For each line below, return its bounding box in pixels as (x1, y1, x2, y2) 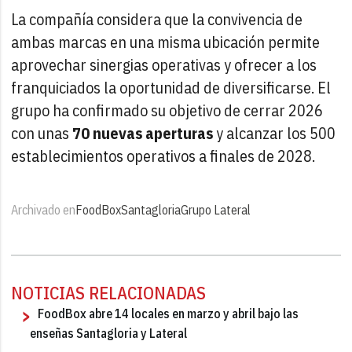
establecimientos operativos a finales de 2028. (11, 145, 316, 167)
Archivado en (11, 201, 76, 218)
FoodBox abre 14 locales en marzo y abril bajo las (38, 305, 299, 321)
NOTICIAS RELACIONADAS (11, 280, 207, 304)
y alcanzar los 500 (213, 122, 336, 144)
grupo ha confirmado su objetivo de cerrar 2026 (11, 99, 324, 121)
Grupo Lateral (181, 201, 251, 218)
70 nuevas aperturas (72, 122, 214, 144)
